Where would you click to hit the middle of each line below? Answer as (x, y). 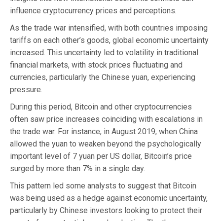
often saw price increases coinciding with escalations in (106, 119)
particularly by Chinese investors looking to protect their (106, 210)
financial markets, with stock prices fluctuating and (96, 65)
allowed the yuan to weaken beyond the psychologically (106, 144)
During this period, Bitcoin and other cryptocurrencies (101, 107)
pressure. (26, 89)
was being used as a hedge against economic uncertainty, (109, 198)
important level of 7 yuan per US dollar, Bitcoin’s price (101, 156)
